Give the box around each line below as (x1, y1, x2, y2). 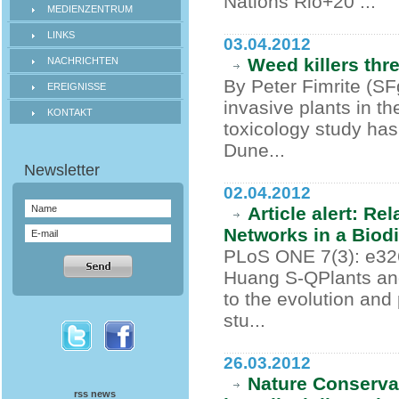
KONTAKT (47, 107, 93, 118)
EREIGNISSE (47, 81, 106, 92)
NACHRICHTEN (47, 55, 118, 66)
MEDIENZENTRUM (47, 4, 133, 14)
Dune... (224, 140, 286, 160)
